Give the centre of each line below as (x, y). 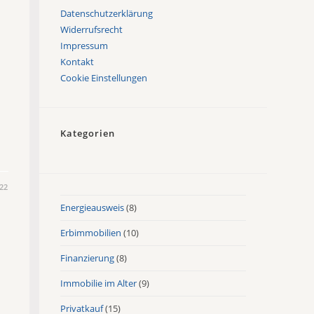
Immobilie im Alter (99, 283)
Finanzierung (88, 258)
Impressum (84, 45)
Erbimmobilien (91, 232)
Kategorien (88, 133)
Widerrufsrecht (92, 29)
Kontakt (77, 61)
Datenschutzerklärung (107, 13)
